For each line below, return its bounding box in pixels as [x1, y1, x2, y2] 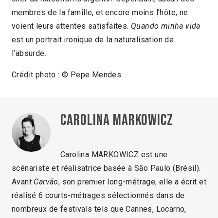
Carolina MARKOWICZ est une [60, 150, 168, 160]
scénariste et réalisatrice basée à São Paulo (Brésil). [12, 163, 201, 173]
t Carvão [29, 177, 58, 187]
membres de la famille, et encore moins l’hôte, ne [12, 8, 188, 18]
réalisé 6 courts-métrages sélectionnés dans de [12, 191, 185, 200]
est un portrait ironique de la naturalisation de [12, 35, 174, 45]
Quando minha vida [131, 21, 200, 31]
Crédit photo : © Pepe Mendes [12, 70, 122, 80]
